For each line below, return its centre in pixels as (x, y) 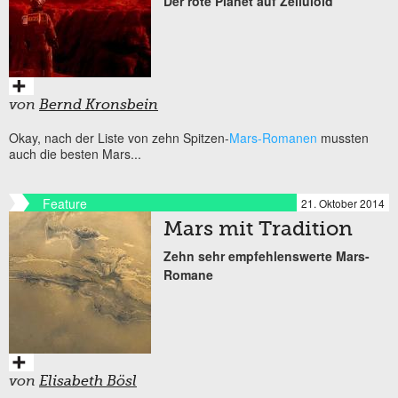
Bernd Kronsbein (99, 105)
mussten (343, 137)
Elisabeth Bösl (88, 382)
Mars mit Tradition (258, 230)
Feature (65, 203)
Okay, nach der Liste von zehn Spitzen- (119, 137)
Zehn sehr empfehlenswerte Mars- (267, 255)
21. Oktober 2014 (343, 203)
